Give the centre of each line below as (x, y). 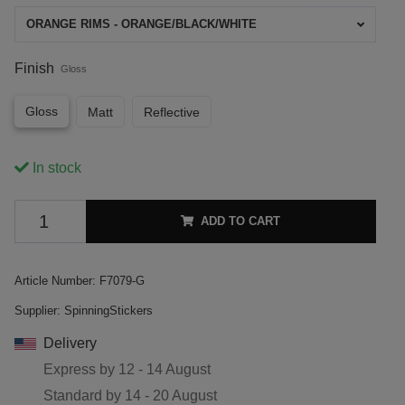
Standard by (84, 395)
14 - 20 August (170, 395)
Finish (34, 68)
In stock (55, 167)
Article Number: (55, 280)
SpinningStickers (108, 310)
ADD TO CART (241, 221)
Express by (80, 369)
